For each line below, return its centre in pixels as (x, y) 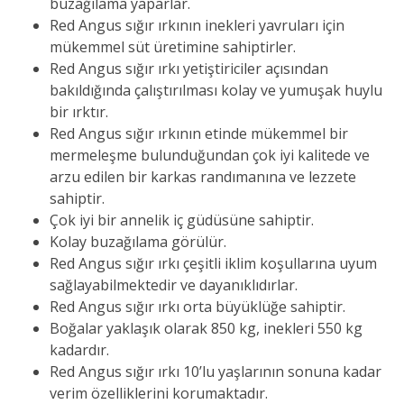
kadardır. (79, 350)
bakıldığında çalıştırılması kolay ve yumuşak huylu (216, 91)
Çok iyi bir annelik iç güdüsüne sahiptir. (182, 220)
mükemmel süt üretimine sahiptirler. (173, 47)
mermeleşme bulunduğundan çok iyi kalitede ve (210, 156)
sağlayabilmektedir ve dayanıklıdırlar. (174, 285)
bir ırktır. (79, 112)
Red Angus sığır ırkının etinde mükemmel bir (199, 134)
